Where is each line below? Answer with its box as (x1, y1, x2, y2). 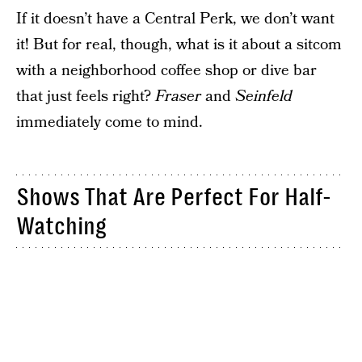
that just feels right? (16, 85, 155, 107)
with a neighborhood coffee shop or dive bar (16, 59, 317, 82)
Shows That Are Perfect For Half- (16, 183, 331, 211)
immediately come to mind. (16, 111, 203, 133)
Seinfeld (235, 85, 293, 107)
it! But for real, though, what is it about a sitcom (16, 33, 342, 56)
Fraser (155, 85, 205, 107)
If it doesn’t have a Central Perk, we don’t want (16, 7, 335, 30)
